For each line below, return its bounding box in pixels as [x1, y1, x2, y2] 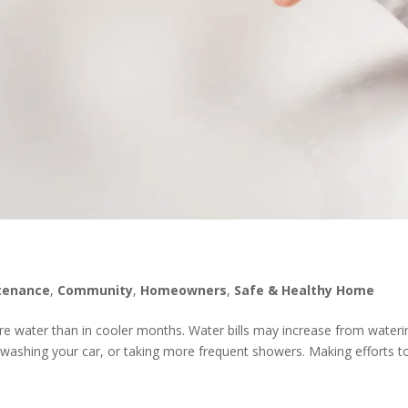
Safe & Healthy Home [234, 280, 375, 299]
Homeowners [140, 280, 228, 299]
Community [57, 280, 134, 299]
